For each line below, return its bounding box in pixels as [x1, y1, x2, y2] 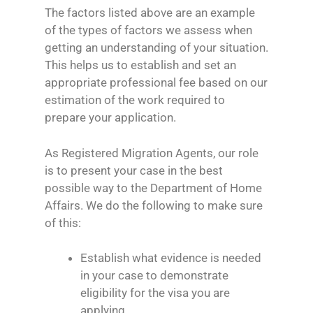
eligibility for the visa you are [80, 286, 230, 300]
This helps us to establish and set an [45, 58, 236, 73]
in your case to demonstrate [80, 268, 228, 283]
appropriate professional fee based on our [45, 75, 268, 90]
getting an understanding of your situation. [45, 41, 268, 55]
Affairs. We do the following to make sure [45, 198, 263, 212]
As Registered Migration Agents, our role [45, 145, 259, 160]
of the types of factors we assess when [45, 23, 252, 38]
